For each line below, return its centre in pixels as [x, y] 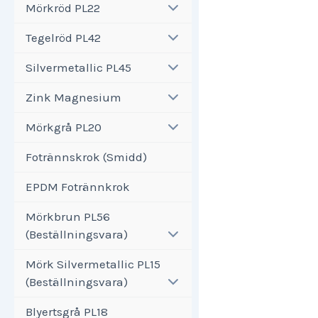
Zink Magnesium [73, 97]
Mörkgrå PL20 [64, 127]
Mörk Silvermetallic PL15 [93, 264]
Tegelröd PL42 [63, 37]
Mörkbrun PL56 [68, 216]
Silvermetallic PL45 [78, 67]
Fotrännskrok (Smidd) [86, 157]
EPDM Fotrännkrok [78, 186]
